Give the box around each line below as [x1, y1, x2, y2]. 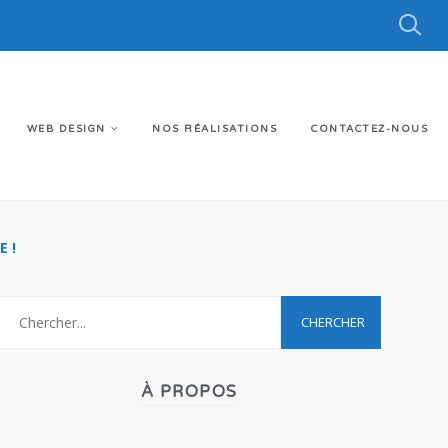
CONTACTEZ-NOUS [311, 122, 428, 135]
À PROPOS [140, 382, 238, 402]
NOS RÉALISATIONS [152, 122, 277, 135]
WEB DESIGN [26, 122, 106, 135]
